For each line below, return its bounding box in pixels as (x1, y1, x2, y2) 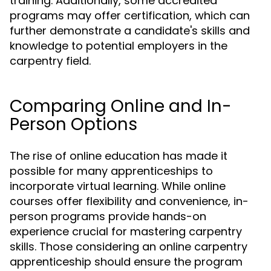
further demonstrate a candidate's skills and (10, 23, 250, 38)
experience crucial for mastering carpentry (10, 224, 242, 239)
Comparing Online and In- (10, 94, 232, 118)
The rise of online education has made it (10, 148, 227, 163)
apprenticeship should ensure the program (10, 254, 243, 269)
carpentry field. (10, 53, 91, 68)
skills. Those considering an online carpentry (10, 239, 247, 254)
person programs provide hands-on (10, 209, 206, 224)
